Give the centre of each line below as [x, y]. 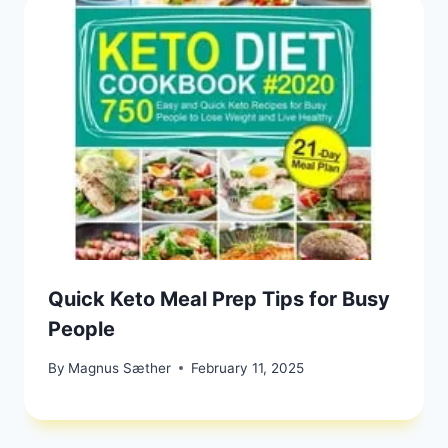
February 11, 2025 [248, 367]
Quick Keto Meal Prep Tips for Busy [219, 299]
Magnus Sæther [120, 367]
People [81, 329]
